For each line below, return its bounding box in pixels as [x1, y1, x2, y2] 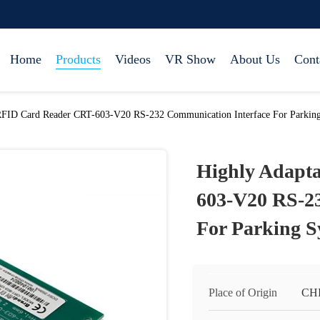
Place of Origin [209, 286, 277, 299]
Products [56, 52, 101, 66]
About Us [230, 52, 280, 66]
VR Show [165, 52, 216, 66]
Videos [115, 52, 151, 66]
